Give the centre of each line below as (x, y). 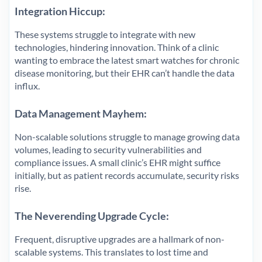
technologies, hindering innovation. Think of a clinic (117, 47)
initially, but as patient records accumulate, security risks (127, 175)
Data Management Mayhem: (82, 113)
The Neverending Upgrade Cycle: (92, 216)
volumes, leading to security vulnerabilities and (108, 149)
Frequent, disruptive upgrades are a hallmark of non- (120, 239)
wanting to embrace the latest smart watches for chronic (127, 60)
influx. (27, 85)
